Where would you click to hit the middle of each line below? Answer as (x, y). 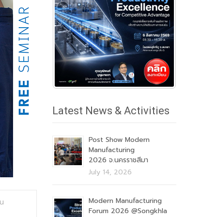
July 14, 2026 (110, 172)
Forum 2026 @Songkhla (128, 211)
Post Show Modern (119, 140)
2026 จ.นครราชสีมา (118, 160)
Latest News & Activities (111, 111)
